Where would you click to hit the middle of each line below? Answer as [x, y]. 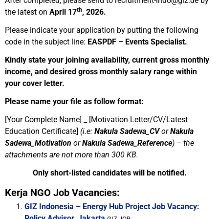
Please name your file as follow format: [74, 101]
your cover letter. [35, 83]
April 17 [63, 12]
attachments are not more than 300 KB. [72, 155]
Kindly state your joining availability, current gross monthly [107, 60]
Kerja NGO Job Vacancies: [62, 193]
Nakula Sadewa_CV [127, 131]
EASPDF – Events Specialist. [137, 42]
